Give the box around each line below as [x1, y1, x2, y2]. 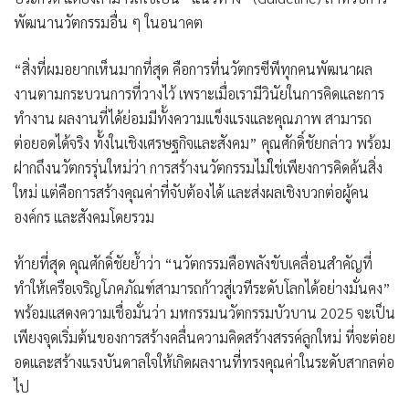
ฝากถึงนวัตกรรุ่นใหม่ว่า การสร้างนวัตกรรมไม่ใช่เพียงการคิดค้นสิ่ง [14, 157, 383, 177]
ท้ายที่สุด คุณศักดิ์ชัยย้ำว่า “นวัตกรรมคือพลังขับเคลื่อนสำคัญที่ [14, 253, 372, 273]
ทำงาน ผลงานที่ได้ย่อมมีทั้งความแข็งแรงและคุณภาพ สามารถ [14, 108, 372, 128]
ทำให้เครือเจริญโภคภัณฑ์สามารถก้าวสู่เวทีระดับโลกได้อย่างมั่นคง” [14, 278, 391, 298]
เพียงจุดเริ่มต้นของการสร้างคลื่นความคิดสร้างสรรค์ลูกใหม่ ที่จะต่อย [14, 327, 395, 347]
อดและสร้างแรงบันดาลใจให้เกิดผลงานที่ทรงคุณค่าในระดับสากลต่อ [14, 351, 394, 372]
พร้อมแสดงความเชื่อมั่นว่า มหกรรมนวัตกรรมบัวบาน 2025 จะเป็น [14, 302, 395, 322]
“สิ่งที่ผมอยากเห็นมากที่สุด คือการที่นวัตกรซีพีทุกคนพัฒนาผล [14, 58, 372, 79]
